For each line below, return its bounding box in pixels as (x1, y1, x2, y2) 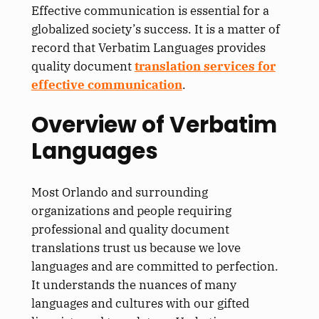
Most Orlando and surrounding (31, 184, 208, 201)
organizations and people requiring (31, 203, 231, 219)
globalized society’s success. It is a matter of (31, 21, 280, 37)
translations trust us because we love (31, 240, 241, 256)
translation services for (134, 58, 276, 74)
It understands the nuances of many (31, 277, 236, 293)
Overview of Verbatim (31, 109, 277, 141)
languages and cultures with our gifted (31, 296, 249, 312)
